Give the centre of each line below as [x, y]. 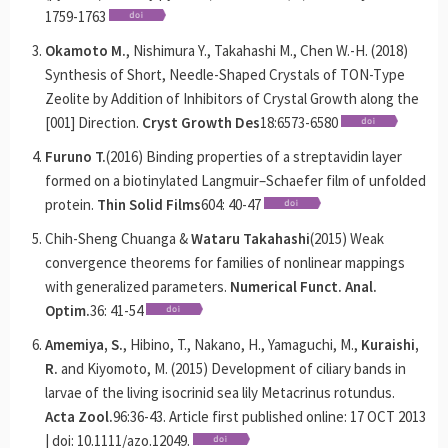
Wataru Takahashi [250, 238]
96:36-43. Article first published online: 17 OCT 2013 [269, 416]
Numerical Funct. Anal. [303, 286]
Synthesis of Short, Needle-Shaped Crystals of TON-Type [224, 74]
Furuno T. [75, 156]
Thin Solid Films [148, 204]
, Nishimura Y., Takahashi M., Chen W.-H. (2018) [266, 50]
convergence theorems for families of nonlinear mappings [224, 262]
